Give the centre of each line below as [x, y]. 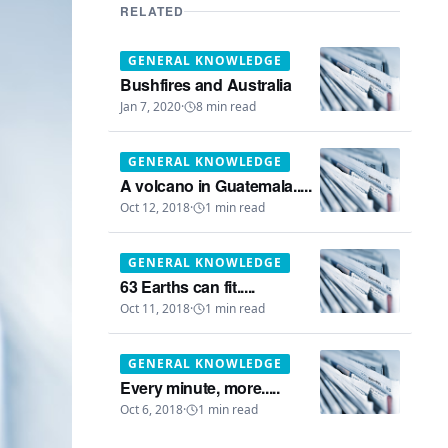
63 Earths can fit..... [187, 286]
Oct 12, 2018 [155, 207]
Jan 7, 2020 [150, 106]
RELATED [152, 11]
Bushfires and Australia [206, 84]
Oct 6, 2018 [151, 409]
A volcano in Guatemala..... [216, 185]
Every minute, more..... [200, 387]
